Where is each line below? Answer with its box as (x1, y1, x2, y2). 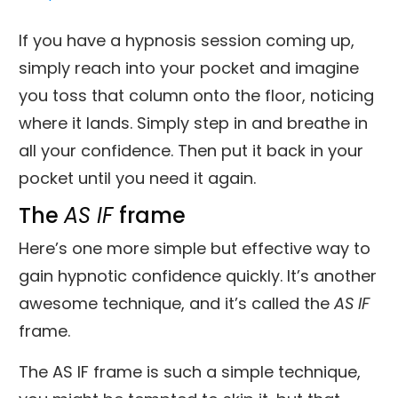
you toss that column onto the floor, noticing (19, 84, 374, 107)
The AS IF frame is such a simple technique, (19, 360, 361, 383)
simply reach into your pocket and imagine (19, 56, 359, 79)
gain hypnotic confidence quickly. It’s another (19, 264, 377, 287)
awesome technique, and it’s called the (19, 291, 334, 314)
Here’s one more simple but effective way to (19, 236, 370, 259)
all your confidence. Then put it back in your (19, 139, 363, 162)
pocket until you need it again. (19, 166, 260, 189)
